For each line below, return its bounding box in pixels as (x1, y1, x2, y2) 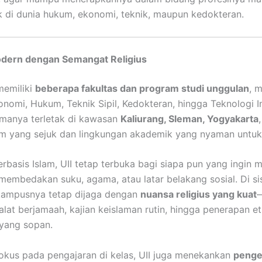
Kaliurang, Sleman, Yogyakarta (120, 112, 258, 125)
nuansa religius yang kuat (140, 188, 257, 201)
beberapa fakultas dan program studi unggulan (35, 82, 249, 94)
